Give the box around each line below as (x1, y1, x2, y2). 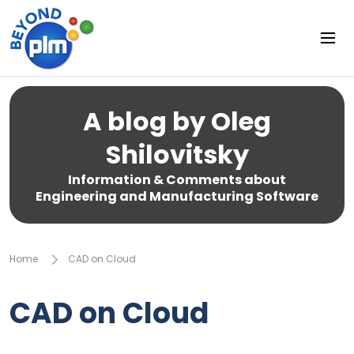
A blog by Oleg (83, 104, 271, 139)
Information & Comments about (68, 171, 286, 189)
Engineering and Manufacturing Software (36, 187, 318, 205)
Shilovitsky (105, 137, 249, 172)
